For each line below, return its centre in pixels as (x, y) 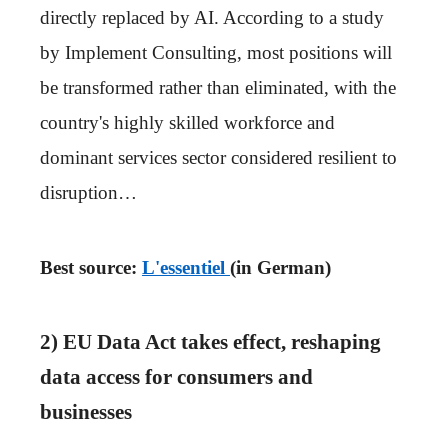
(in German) (280, 267)
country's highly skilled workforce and (187, 122)
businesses (86, 411)
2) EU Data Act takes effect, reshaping (210, 341)
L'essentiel (186, 267)
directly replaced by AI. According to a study (212, 17)
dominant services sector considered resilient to (218, 157)
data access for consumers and (176, 376)
